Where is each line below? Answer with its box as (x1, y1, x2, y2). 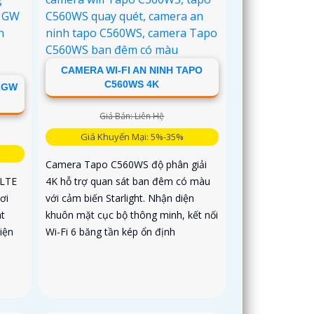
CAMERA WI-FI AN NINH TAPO (61, 64, 203, 76)
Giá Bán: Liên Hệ (100, 109, 165, 122)
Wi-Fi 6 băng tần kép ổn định (46, 224, 176, 238)
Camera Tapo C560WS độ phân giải (46, 157, 207, 171)
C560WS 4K (104, 78, 160, 90)
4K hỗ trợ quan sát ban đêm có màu (46, 174, 211, 188)
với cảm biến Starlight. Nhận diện (46, 191, 195, 205)
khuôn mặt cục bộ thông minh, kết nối (46, 207, 219, 221)
